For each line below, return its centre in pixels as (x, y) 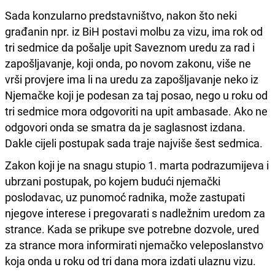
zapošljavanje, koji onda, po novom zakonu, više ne (128, 63)
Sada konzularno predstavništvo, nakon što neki (121, 15)
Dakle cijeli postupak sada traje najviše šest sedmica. (134, 143)
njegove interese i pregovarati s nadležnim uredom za (135, 213)
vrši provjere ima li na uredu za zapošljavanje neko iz (132, 79)
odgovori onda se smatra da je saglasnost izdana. (125, 127)
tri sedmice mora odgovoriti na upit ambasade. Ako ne (136, 111)
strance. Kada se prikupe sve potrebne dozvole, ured (132, 229)
